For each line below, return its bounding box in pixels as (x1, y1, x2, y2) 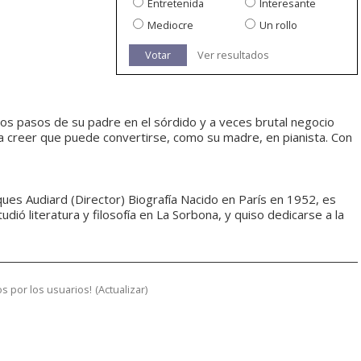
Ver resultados (197, 48, 269, 63)
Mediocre (147, 18, 193, 33)
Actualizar (98, 282, 145, 297)
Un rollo (259, 18, 297, 33)
